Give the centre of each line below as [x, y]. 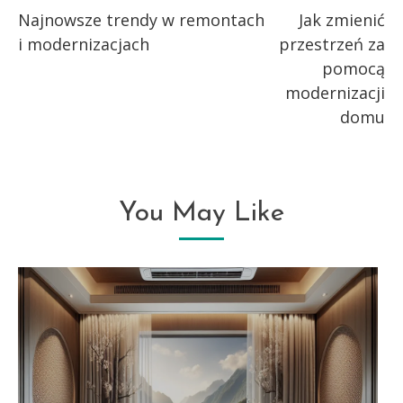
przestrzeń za [332, 44]
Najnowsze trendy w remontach [141, 20]
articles [59, 64]
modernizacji [335, 93]
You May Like [201, 214]
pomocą [354, 68]
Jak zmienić [342, 20]
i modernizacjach [84, 44]
